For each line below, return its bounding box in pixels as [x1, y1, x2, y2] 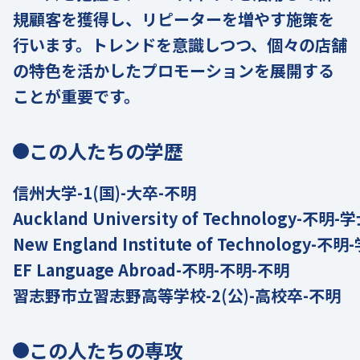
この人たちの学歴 [29, 136, 183, 165]
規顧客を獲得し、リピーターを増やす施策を [13, 6, 334, 31]
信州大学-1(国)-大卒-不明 [13, 180, 196, 204]
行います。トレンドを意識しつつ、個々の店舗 [13, 32, 347, 56]
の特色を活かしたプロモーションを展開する [13, 58, 334, 82]
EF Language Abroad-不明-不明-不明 [13, 257, 289, 281]
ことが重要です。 [13, 84, 140, 108]
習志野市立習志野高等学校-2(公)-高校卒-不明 [13, 283, 341, 307]
